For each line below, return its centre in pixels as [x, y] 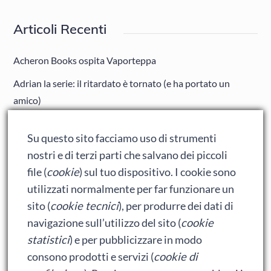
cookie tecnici [85, 206]
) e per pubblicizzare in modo [136, 240]
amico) [28, 100]
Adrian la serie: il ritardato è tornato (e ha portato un [122, 83]
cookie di [176, 256]
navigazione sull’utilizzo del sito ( [104, 223]
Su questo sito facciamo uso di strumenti [122, 138]
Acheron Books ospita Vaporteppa [85, 60]
